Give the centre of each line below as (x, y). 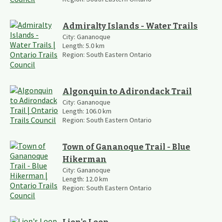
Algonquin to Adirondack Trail (127, 91)
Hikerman (84, 159)
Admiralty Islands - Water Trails (130, 26)
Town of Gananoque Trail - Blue (126, 147)
